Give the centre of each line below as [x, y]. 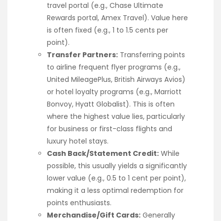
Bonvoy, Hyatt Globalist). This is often [111, 104]
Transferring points [151, 55]
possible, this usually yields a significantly [117, 166]
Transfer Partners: [82, 55]
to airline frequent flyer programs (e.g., [114, 67]
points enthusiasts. [79, 203]
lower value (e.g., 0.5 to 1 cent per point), [116, 178]
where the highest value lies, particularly [116, 116]
